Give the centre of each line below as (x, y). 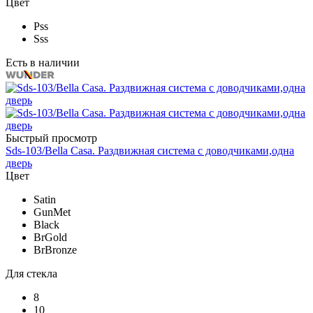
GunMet (52, 212)
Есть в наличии (43, 63)
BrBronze (55, 250)
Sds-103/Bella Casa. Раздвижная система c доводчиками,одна (150, 151)
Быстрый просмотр (51, 138)
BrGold (50, 238)
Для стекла (31, 274)
